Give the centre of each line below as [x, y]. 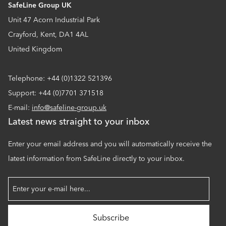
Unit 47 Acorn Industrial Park [55, 20]
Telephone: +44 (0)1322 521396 [60, 78]
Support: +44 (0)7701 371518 [56, 93]
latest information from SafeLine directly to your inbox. [96, 158]
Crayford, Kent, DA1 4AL [49, 34]
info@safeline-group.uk [69, 107]
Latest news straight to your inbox [79, 121]
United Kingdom [35, 49]
